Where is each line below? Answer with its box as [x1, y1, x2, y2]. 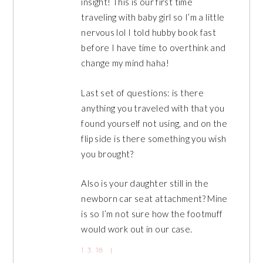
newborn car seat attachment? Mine [81, 193, 228, 204]
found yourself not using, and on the [81, 117, 227, 129]
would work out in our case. [81, 224, 193, 235]
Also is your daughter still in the [81, 178, 209, 189]
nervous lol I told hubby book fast [81, 27, 217, 38]
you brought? [81, 148, 133, 159]
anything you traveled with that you [81, 102, 225, 113]
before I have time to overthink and [81, 42, 226, 53]
